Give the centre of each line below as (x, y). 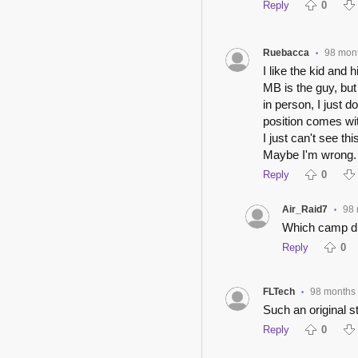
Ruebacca (286, 53)
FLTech (278, 292)
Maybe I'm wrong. (309, 155)
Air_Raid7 (305, 210)
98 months (332, 292)
